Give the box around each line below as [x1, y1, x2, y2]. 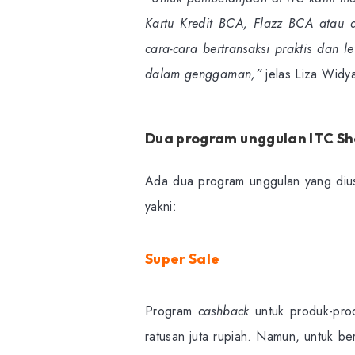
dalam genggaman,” [145, 64, 261, 83]
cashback [197, 301, 255, 320]
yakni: [145, 197, 177, 216]
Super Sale [145, 249, 220, 268]
